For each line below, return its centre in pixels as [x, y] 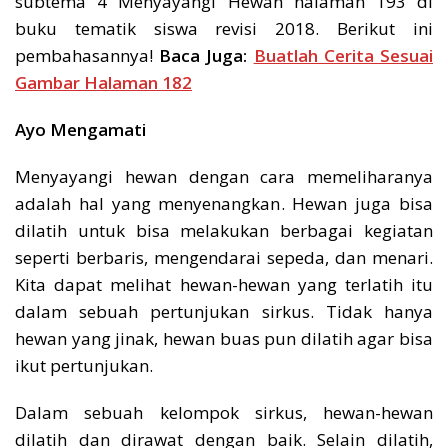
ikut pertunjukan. [84, 365]
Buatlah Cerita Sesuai [343, 55]
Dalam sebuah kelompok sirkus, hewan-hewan [224, 412]
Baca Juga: [203, 55]
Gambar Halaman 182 [103, 82]
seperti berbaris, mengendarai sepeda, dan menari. [224, 257]
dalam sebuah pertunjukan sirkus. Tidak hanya [224, 311]
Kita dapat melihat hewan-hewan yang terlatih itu [224, 284]
